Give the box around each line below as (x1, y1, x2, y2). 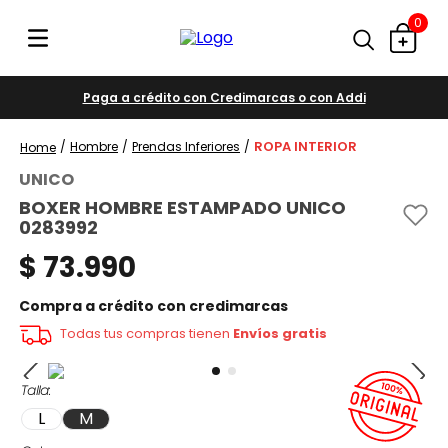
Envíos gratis (233, 324, 328, 344)
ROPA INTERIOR (254, 137, 357, 156)
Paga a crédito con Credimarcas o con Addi (82, 89, 366, 106)
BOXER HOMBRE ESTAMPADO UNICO (19, 194, 347, 220)
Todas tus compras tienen (60, 324, 234, 344)
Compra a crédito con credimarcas (19, 295, 289, 316)
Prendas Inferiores (132, 138, 240, 155)
